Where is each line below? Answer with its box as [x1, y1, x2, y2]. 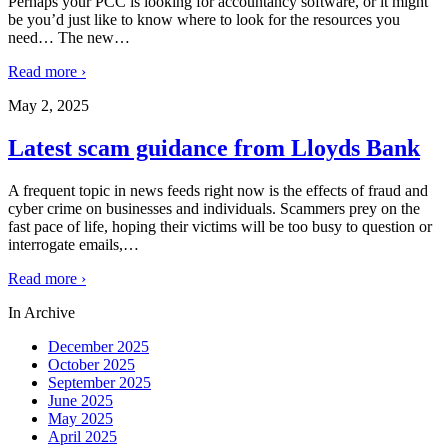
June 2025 [48, 391, 113, 409]
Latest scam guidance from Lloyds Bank [8, 135, 420, 162]
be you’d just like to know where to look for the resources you [8, 11, 400, 29]
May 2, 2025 [8, 97, 89, 115]
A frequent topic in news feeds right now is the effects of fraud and [8, 181, 428, 199]
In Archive [8, 303, 75, 321]
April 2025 [48, 427, 117, 445]
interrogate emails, [8, 235, 123, 253]
